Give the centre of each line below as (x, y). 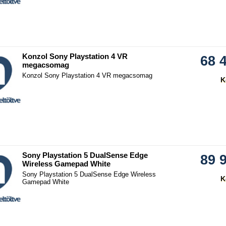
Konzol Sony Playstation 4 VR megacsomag (87, 76)
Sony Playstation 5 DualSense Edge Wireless (89, 175)
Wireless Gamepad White (66, 164)
